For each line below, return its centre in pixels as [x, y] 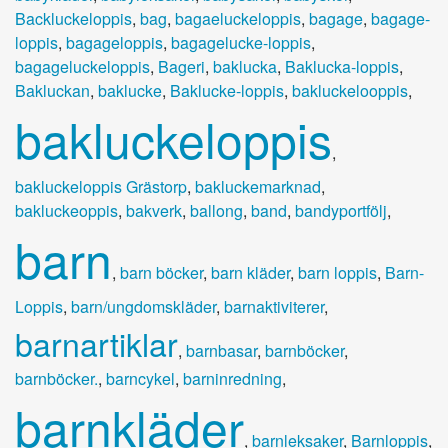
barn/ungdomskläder [143, 306]
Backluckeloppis [73, 18]
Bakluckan [52, 90]
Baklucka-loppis [342, 66]
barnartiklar [96, 342]
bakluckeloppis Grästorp [101, 186]
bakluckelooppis [350, 90]
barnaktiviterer [274, 306]
